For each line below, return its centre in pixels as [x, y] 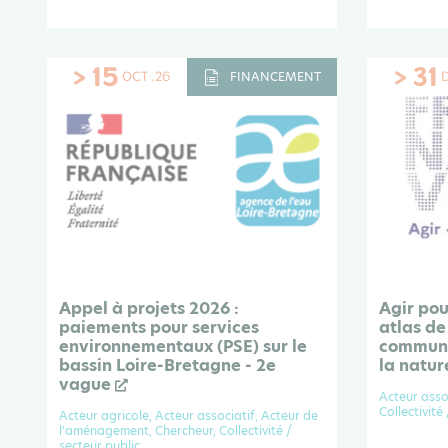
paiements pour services [159, 328]
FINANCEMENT [275, 77]
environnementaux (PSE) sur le [183, 347]
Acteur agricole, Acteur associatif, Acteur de [188, 416]
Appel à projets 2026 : [149, 309]
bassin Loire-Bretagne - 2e [167, 366]
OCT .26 [146, 77]
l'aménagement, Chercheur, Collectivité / [175, 431]
